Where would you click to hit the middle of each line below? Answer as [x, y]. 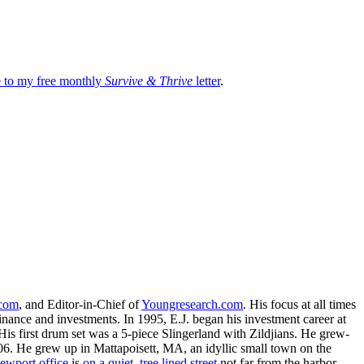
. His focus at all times [299, 304]
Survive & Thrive [149, 80]
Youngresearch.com [192, 304]
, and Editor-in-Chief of [80, 304]
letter [206, 80]
